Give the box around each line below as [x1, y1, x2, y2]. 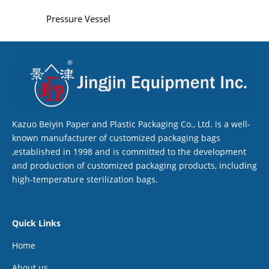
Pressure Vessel [46, 13, 110, 25]
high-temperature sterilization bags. [12, 173, 158, 185]
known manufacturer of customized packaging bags [12, 131, 220, 144]
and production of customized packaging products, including [12, 159, 257, 171]
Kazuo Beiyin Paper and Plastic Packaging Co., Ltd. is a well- [12, 118, 250, 130]
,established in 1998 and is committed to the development [12, 145, 246, 157]
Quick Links [12, 217, 61, 229]
